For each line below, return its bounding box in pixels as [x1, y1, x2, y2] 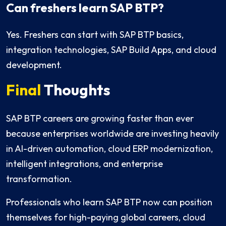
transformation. [6, 173, 72, 185]
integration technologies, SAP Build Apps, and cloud [6, 44, 216, 56]
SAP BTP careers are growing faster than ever [6, 112, 194, 125]
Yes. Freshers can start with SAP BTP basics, [6, 29, 184, 41]
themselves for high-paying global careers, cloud [6, 211, 205, 223]
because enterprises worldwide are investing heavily [6, 128, 219, 140]
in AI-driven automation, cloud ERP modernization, [6, 143, 213, 155]
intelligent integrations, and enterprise [6, 158, 163, 170]
